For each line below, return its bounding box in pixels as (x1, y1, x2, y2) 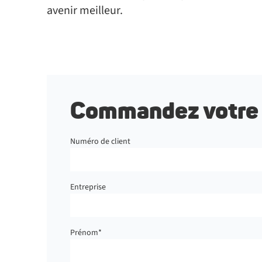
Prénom (70, 227, 98, 239)
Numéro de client (70, 136, 130, 147)
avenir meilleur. (47, 2, 123, 19)
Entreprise (70, 181, 106, 193)
